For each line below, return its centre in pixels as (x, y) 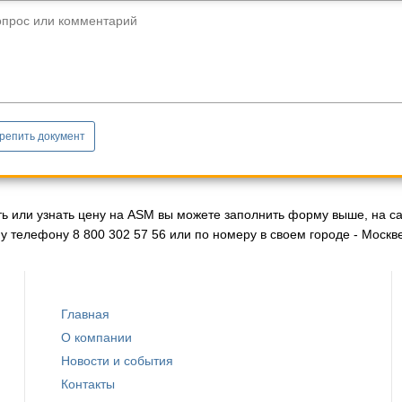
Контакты (88, 384)
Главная (86, 314)
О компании (97, 337)
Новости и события (118, 360)
